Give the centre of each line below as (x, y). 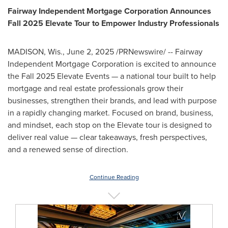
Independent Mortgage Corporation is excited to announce (112, 64)
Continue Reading (114, 177)
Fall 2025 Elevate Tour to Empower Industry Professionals (113, 23)
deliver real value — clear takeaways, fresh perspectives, (107, 137)
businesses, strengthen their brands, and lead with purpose (112, 101)
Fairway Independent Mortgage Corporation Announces (109, 11)
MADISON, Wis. (35, 52)
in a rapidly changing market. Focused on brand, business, (110, 113)
